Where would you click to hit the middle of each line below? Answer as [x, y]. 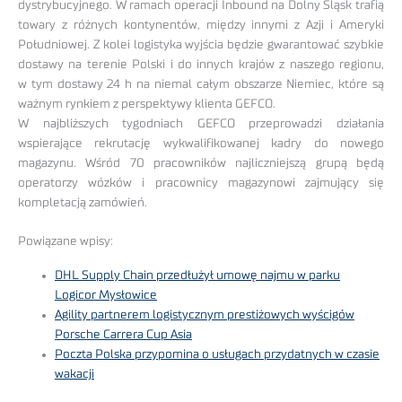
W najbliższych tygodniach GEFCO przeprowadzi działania [201, 124]
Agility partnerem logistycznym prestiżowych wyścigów [205, 315]
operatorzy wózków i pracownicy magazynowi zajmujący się [201, 184]
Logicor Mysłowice [106, 296]
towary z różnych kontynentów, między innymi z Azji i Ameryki [201, 26]
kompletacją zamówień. [83, 203]
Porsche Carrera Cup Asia [124, 335]
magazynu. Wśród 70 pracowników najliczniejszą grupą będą [201, 164]
